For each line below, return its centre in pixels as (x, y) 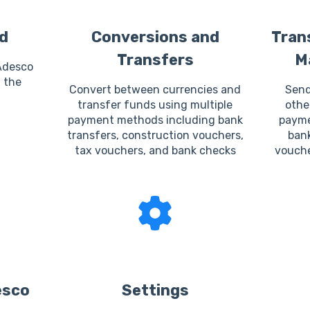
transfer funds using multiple (155, 104)
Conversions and (155, 37)
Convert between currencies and (155, 89)
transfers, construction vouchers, (155, 135)
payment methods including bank (155, 120)
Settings (155, 290)
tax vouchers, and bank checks (155, 150)
